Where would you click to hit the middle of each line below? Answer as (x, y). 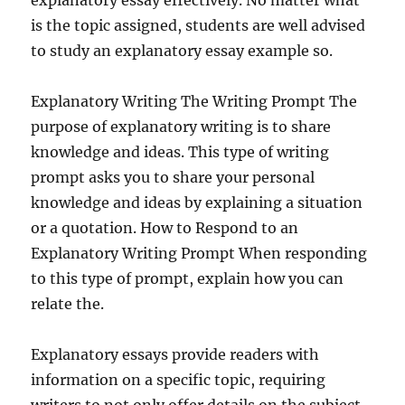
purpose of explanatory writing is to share (181, 127)
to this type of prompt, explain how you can (188, 278)
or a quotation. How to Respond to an (165, 228)
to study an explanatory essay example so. (182, 51)
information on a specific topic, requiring (179, 380)
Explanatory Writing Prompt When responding (199, 253)
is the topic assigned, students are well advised (198, 25)
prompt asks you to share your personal (173, 177)
